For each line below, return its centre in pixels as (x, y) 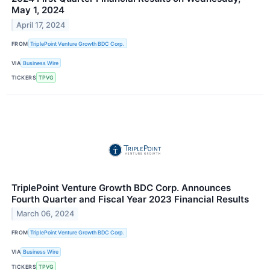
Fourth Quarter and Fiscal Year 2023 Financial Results (130, 199)
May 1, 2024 (38, 10)
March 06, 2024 (46, 214)
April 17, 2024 (41, 25)
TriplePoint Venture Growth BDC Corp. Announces (121, 187)
